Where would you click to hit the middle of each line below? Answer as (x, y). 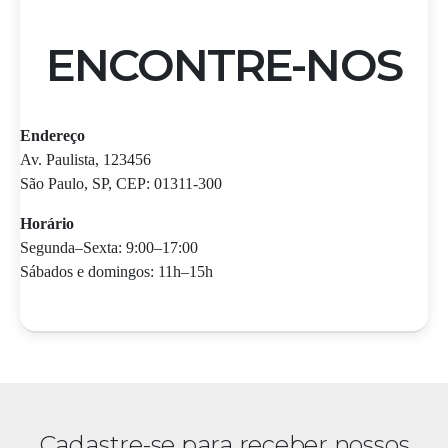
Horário (47, 223)
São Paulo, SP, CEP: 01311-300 (121, 183)
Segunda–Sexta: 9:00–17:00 (109, 247)
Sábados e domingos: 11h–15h (116, 271)
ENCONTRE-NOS (224, 64)
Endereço (52, 135)
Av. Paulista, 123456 (85, 159)
